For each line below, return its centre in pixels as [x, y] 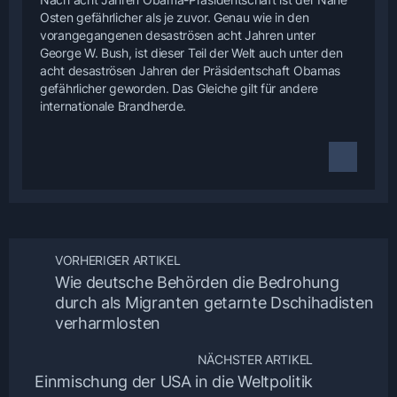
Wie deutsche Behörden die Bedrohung [197, 283]
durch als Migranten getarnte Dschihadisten [214, 303]
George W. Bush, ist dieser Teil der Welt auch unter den [191, 53]
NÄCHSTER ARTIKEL [255, 360]
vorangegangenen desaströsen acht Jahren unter [178, 35]
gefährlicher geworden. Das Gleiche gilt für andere [179, 89]
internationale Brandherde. [113, 106]
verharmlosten [107, 323]
